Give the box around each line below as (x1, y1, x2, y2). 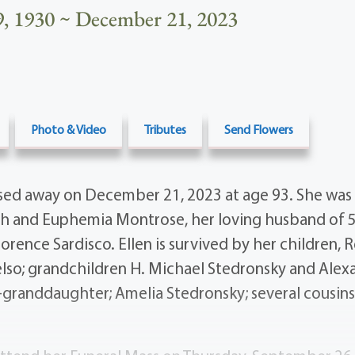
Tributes (143, 121, 186, 138)
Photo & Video (30, 121, 106, 138)
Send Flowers (223, 121, 293, 138)
